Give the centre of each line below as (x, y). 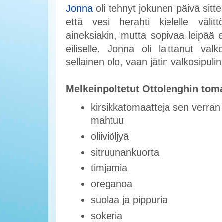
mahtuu (107, 121)
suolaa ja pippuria (129, 200)
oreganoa (111, 184)
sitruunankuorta (125, 152)
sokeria (106, 216)
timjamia (109, 168)
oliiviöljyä (110, 137)
